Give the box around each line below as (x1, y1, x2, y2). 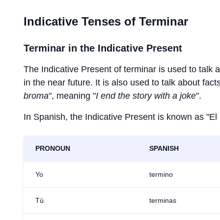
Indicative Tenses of (24, 15, 139, 28)
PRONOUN (35, 144, 70, 152)
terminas (149, 196, 176, 204)
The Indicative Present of (24, 64, 124, 74)
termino (149, 170, 173, 178)
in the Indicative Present (65, 43, 182, 54)
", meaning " (49, 91, 96, 101)
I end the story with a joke (96, 91, 196, 101)
